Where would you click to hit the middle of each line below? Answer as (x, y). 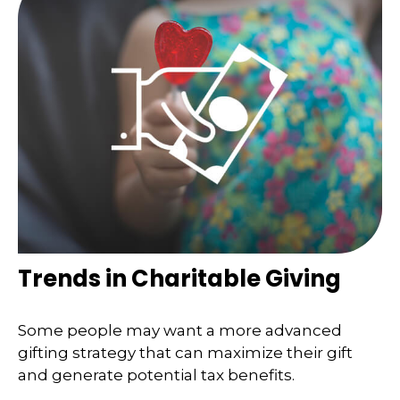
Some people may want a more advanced (180, 330)
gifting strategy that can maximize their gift (185, 352)
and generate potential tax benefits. (156, 375)
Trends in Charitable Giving (179, 279)
